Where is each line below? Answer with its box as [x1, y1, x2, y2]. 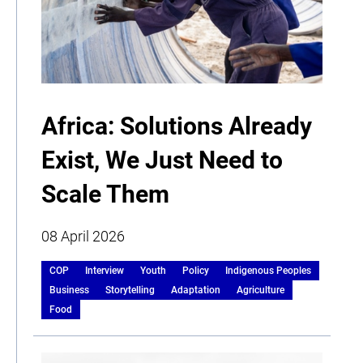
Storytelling [105, 284, 155, 296]
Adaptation [171, 284, 220, 296]
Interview [85, 264, 124, 276]
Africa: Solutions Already [41, 111, 312, 140]
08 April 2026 [41, 227, 125, 245]
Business [49, 284, 89, 296]
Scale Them [41, 179, 169, 208]
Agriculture [237, 284, 284, 296]
